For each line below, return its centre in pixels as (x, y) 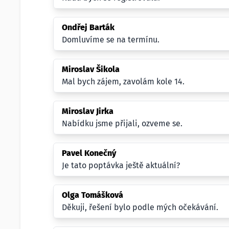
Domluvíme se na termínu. (111, 40)
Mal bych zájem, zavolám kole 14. (123, 82)
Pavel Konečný (89, 153)
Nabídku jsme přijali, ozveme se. (122, 123)
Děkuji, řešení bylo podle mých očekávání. (140, 207)
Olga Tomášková (93, 195)
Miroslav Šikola (91, 69)
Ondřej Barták (88, 27)
